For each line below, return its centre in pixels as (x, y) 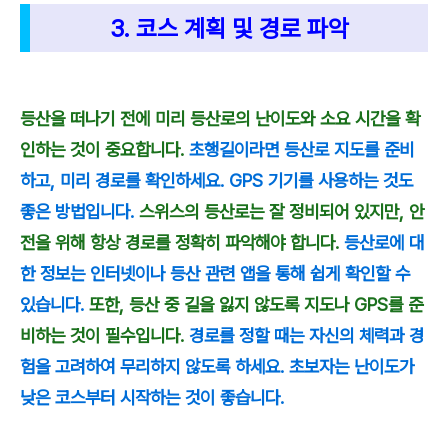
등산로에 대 (384, 243)
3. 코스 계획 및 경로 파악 (229, 29)
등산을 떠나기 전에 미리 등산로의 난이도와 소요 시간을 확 (220, 119)
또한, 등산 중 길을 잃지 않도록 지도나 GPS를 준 (253, 305)
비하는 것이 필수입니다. (102, 336)
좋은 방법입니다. (79, 212)
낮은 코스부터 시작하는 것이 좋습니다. (152, 398)
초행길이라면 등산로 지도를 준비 (301, 150)
